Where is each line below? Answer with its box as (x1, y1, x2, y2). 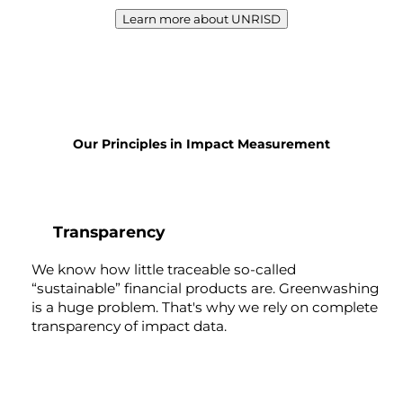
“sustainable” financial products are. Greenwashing (31, 280, 380, 298)
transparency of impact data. (31, 318, 227, 336)
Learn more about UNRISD (122, 11, 281, 26)
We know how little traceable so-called (31, 261, 296, 279)
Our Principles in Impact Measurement (73, 136, 330, 153)
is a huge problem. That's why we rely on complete (31, 299, 378, 317)
